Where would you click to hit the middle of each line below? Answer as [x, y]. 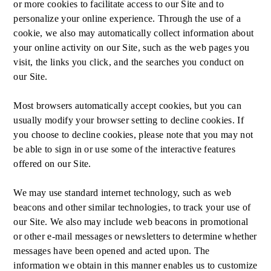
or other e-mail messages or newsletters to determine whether [135, 236]
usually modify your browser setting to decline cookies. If [129, 120]
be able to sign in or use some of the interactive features [124, 149]
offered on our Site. [52, 164]
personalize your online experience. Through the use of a [127, 18]
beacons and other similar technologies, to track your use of [132, 207]
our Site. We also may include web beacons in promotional [131, 222]
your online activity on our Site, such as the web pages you [132, 47]
